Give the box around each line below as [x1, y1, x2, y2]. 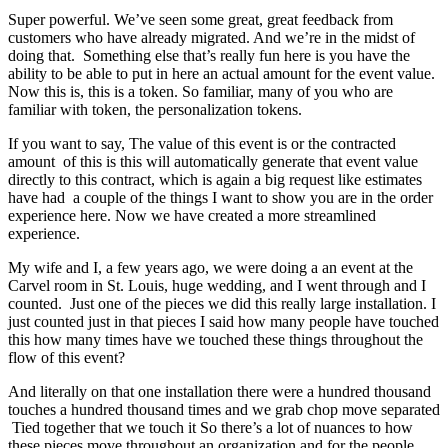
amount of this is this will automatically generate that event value [8, 152, 418, 170]
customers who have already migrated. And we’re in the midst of [8, 28, 415, 46]
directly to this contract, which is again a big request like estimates [8, 170, 422, 188]
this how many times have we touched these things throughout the [8, 330, 423, 348]
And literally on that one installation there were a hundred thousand [8, 382, 431, 400]
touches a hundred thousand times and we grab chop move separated [8, 400, 440, 418]
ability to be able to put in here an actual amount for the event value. [8, 64, 435, 82]
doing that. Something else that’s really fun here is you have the [8, 46, 410, 64]
